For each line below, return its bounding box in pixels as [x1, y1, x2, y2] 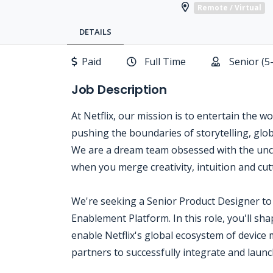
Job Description [71, 81, 167, 98]
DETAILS [79, 26, 112, 37]
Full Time [144, 55, 186, 68]
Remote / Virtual [197, 2, 261, 13]
